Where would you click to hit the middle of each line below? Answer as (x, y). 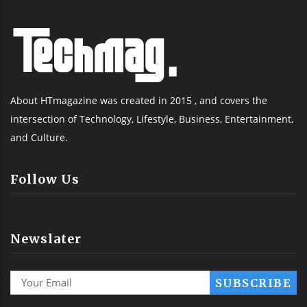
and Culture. (39, 138)
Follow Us (45, 180)
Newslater (46, 239)
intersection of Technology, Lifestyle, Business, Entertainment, (152, 119)
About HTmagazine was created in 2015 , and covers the (139, 101)
